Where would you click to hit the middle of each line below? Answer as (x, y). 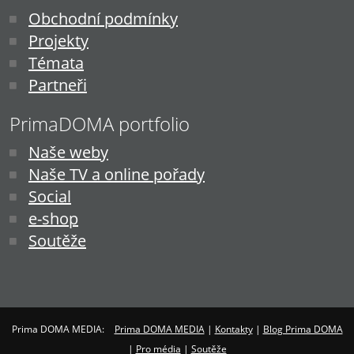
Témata (56, 63)
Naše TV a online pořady (117, 175)
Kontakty (233, 330)
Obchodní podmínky (103, 19)
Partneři (58, 85)
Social (50, 197)
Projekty (58, 41)
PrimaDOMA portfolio (100, 124)
